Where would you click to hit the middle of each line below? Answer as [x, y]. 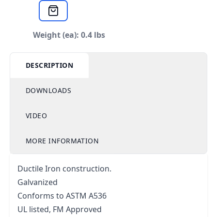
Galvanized [38, 182]
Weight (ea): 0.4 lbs [69, 35]
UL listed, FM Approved [60, 209]
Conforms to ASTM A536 [62, 196]
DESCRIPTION [49, 65]
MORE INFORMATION [62, 141]
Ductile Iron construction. [64, 169]
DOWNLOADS [49, 90]
